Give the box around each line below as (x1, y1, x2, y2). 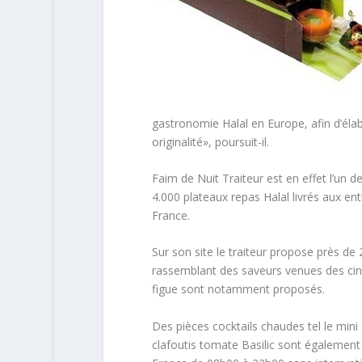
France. (151, 208, 190, 224)
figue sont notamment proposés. (151, 281, 325, 297)
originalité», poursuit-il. (151, 133, 269, 149)
